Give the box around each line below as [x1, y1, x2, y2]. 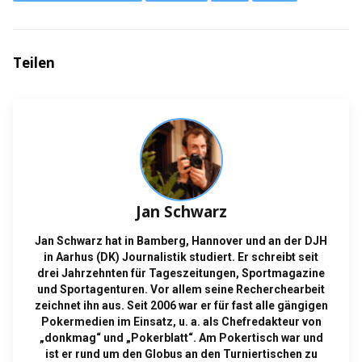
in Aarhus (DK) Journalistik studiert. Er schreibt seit [44, 250, 318, 263]
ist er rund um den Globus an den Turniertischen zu [44, 347, 318, 360]
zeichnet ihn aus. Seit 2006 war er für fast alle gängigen [34, 298, 328, 312]
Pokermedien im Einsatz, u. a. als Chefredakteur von [40, 314, 322, 328]
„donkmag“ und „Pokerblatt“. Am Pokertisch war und [39, 330, 323, 344]
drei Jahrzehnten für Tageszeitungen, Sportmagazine [37, 266, 325, 280]
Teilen [13, 53, 55, 72]
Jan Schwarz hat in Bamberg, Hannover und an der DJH [35, 234, 327, 247]
